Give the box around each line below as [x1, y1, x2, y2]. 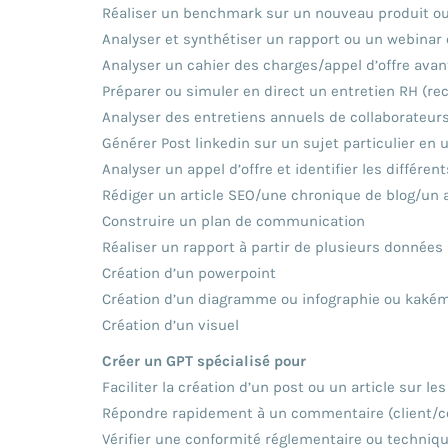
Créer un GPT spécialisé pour [102, 351, 306, 370]
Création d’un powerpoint [102, 263, 276, 282]
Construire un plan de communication [102, 211, 365, 230]
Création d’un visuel [102, 315, 239, 334]
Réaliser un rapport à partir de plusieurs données [102, 237, 443, 256]
